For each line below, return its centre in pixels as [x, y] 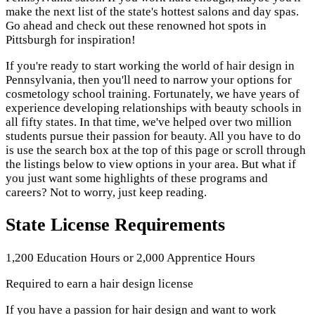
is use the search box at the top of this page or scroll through [156, 150]
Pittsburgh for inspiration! [71, 40]
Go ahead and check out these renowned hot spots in [136, 26]
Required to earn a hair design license [99, 283]
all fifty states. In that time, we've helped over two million [149, 122]
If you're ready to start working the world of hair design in [150, 66]
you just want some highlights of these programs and [137, 179]
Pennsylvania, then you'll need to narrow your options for [149, 80]
